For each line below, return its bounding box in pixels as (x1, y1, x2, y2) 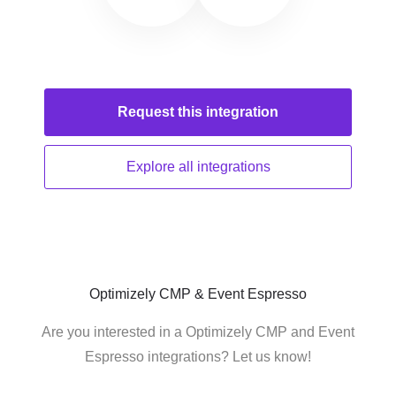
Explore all (126, 159, 197, 174)
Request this (118, 104, 206, 119)
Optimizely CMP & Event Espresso (89, 286, 307, 301)
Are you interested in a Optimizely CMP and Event (42, 324, 354, 339)
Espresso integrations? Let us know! (85, 349, 311, 364)
